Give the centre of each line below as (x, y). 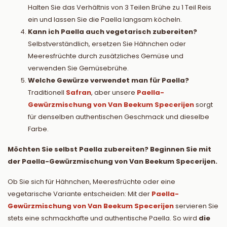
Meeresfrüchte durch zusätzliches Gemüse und (106, 56)
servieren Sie (196, 206)
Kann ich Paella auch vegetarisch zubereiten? (112, 31)
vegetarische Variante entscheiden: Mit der (80, 194)
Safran (79, 92)
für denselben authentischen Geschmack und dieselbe (119, 117)
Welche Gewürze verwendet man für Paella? (108, 80)
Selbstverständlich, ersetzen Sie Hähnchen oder (107, 44)
